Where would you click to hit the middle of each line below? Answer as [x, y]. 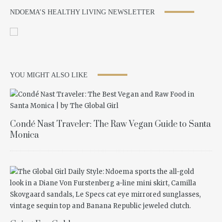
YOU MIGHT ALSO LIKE [49, 75]
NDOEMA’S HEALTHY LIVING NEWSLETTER [82, 12]
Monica [24, 135]
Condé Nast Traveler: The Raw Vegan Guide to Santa [110, 124]
